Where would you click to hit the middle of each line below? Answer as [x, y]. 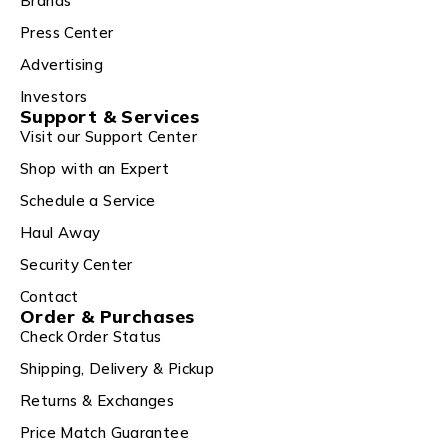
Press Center [67, 33]
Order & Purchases [107, 317]
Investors [54, 97]
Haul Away [60, 233]
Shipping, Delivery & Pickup [117, 369]
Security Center [76, 265]
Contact [49, 297]
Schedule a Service [88, 201]
